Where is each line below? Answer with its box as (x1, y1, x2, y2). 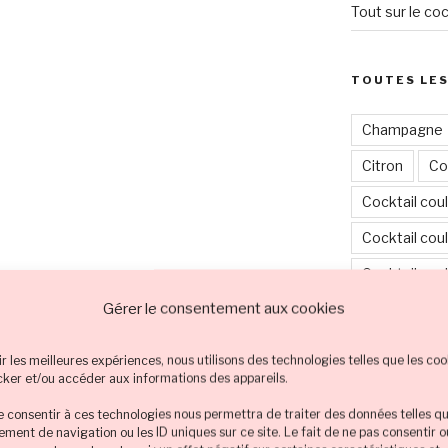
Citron (361, 156, 403, 174)
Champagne (361, 120, 443, 138)
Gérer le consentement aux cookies (102, 299, 345, 317)
